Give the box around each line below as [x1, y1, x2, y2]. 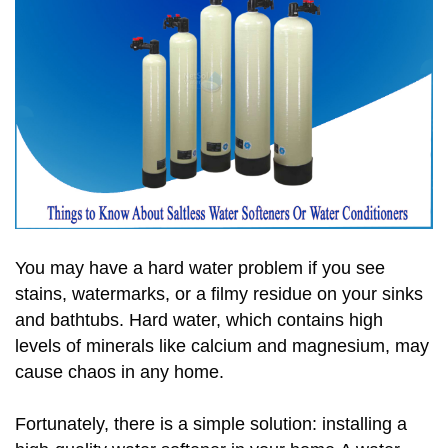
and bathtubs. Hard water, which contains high [15, 310, 383, 331]
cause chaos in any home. [15, 362, 224, 383]
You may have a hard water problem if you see [15, 258, 385, 279]
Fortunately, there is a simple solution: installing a [15, 414, 407, 435]
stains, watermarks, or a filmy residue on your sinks [15, 284, 423, 305]
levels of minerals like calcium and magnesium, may [15, 336, 429, 357]
